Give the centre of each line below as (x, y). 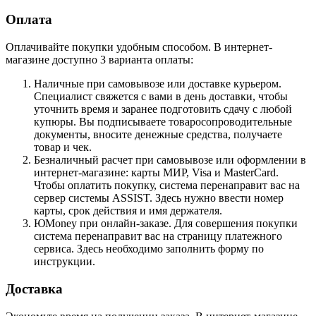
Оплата (29, 20)
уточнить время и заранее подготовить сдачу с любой (163, 109)
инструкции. (65, 262)
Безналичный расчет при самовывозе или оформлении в (170, 160)
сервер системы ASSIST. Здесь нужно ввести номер (159, 198)
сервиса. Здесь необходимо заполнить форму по (149, 249)
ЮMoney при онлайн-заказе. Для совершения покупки (166, 224)
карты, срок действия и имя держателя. (128, 211)
